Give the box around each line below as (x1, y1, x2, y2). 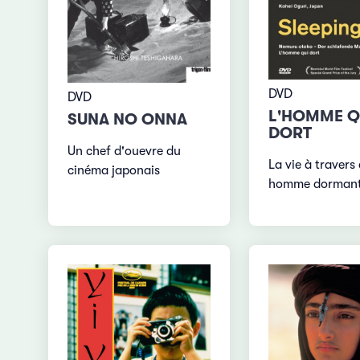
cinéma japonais (67, 162, 161, 178)
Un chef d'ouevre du (67, 143, 182, 158)
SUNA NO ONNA (67, 109, 188, 129)
